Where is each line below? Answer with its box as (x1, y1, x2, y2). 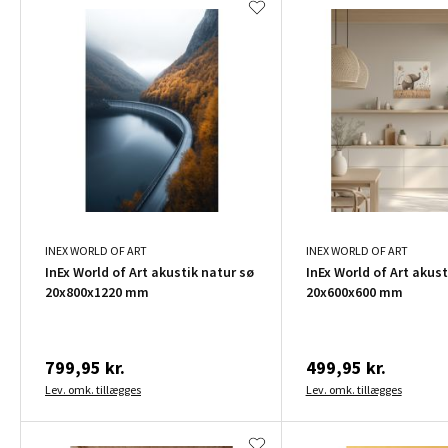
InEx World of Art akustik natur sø (45, 262, 254, 281)
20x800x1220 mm (45, 282, 149, 301)
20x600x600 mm (305, 282, 403, 301)
